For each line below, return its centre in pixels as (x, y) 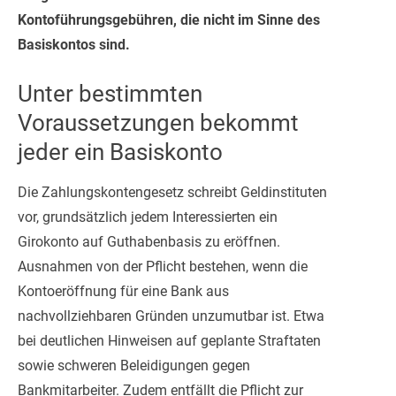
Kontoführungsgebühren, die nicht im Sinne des (169, 19)
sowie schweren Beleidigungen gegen (134, 365)
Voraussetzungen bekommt (158, 122)
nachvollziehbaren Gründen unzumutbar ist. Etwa (171, 316)
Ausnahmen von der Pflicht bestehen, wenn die (163, 266)
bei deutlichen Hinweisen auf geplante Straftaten (169, 340)
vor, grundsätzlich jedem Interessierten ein (148, 217)
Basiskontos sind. (74, 44)
